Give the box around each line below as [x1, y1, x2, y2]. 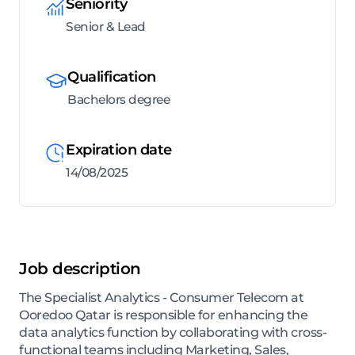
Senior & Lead [66, 19, 146, 35]
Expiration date [66, 141, 172, 159]
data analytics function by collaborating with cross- [19, 325, 326, 341]
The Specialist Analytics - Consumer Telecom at [19, 290, 303, 306]
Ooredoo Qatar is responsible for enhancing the [19, 307, 307, 323]
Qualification [67, 68, 156, 86]
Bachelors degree [67, 92, 170, 108]
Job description [19, 259, 141, 279]
